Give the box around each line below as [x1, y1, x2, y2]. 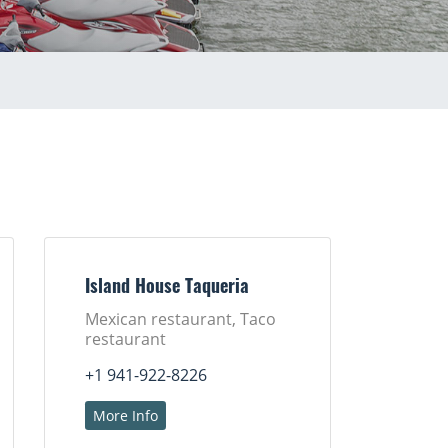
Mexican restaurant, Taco [85, 308, 277, 330]
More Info [93, 406, 159, 425]
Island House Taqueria [85, 279, 250, 298]
